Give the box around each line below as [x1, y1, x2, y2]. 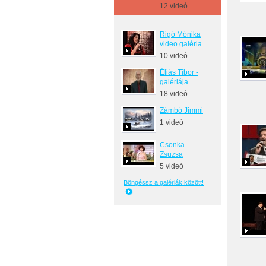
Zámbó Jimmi [160, 106, 203, 115]
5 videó [160, 162, 183, 170]
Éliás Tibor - [160, 68, 198, 77]
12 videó [160, 2, 188, 10]
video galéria [160, 40, 202, 48]
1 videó [160, 118, 183, 126]
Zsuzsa [160, 150, 183, 159]
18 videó [160, 90, 188, 98]
